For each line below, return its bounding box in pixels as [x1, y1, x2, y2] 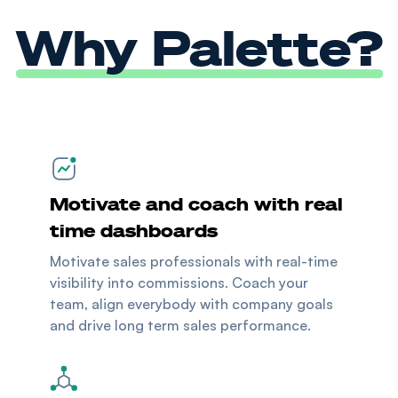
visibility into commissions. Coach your [50, 273, 308, 291]
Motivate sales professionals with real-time [50, 251, 338, 270]
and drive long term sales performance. [50, 315, 311, 334]
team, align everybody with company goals [50, 294, 333, 313]
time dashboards [50, 218, 218, 242]
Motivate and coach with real [50, 191, 343, 215]
